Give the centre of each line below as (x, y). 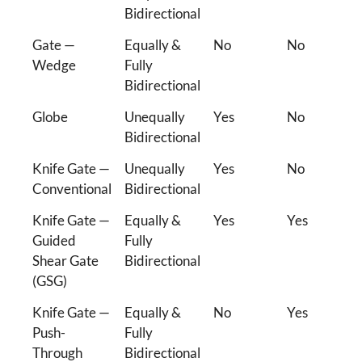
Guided (54, 240)
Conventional (72, 188)
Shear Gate (65, 260)
